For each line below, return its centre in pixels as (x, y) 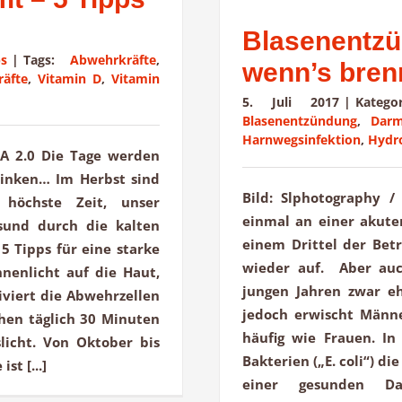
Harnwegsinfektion (301, 140)
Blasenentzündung (300, 121)
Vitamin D (69, 79)
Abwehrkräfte (113, 60)
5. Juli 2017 (291, 102)
